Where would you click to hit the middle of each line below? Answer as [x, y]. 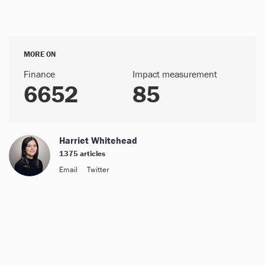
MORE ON [40, 54]
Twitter [98, 169]
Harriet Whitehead [98, 140]
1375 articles [82, 153]
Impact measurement [175, 74]
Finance [39, 74]
